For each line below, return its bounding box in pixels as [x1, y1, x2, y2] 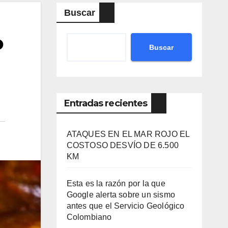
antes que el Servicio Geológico [66, 202, 185, 211]
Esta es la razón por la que [66, 179, 165, 188]
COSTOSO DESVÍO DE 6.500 [66, 141, 179, 150]
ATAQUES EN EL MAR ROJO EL [66, 130, 190, 139]
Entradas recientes [64, 98, 148, 109]
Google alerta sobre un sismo [66, 190, 176, 199]
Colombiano [66, 213, 112, 222]
